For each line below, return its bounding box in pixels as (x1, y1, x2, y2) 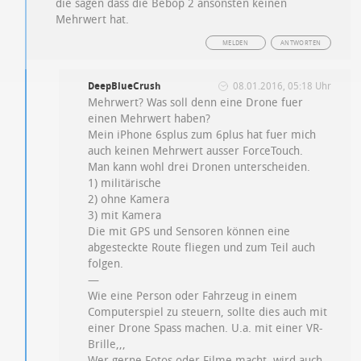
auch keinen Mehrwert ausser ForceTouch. (88, 144, 304, 159)
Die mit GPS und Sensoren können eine (88, 225, 291, 239)
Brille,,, (88, 338, 127, 352)
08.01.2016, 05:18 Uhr (232, 81, 331, 93)
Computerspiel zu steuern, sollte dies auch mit (88, 305, 328, 320)
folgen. (88, 257, 124, 272)
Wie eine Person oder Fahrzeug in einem (88, 289, 298, 304)
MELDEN (222, 39, 249, 48)
